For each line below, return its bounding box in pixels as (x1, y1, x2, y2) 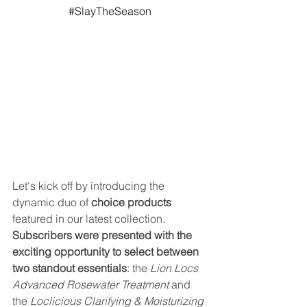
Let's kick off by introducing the (12, 179, 167, 193)
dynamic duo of (12, 195, 91, 210)
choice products (91, 195, 171, 210)
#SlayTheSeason (68, 4, 151, 19)
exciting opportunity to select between (12, 245, 201, 259)
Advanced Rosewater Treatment (12, 278, 169, 292)
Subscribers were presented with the (12, 228, 195, 243)
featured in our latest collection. (12, 212, 165, 226)
